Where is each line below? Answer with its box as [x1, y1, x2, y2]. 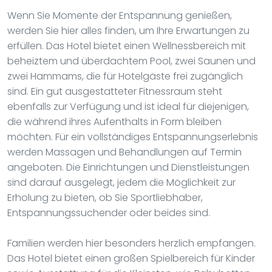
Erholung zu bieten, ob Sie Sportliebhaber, [7, 190, 203, 205]
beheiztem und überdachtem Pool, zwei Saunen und [7, 53, 256, 68]
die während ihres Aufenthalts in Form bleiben [7, 114, 222, 129]
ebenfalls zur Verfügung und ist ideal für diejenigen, [7, 99, 249, 114]
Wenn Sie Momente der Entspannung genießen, [7, 8, 232, 22]
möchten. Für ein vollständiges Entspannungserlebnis [7, 129, 258, 144]
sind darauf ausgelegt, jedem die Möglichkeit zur [7, 175, 236, 189]
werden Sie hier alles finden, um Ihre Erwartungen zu [7, 23, 250, 38]
